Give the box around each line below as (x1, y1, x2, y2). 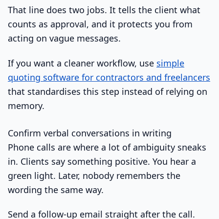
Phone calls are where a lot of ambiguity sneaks (8, 141, 206, 153)
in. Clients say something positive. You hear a (8, 155, 196, 167)
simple (156, 57, 184, 69)
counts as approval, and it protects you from (8, 18, 193, 30)
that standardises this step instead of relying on (8, 85, 207, 97)
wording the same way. (8, 183, 104, 196)
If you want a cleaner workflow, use (8, 57, 156, 69)
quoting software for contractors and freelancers (8, 71, 210, 83)
